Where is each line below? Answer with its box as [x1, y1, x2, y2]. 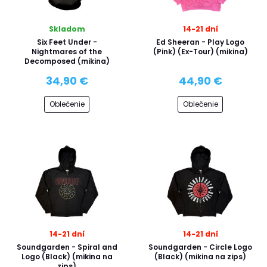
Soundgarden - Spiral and [16, 242, 117, 252]
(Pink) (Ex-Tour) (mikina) [153, 46, 248, 57]
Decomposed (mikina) [24, 55, 110, 66]
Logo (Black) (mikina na [21, 252, 113, 262]
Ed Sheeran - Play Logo [156, 36, 244, 47]
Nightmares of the [32, 46, 102, 57]
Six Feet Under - [36, 36, 97, 47]
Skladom [48, 23, 85, 34]
